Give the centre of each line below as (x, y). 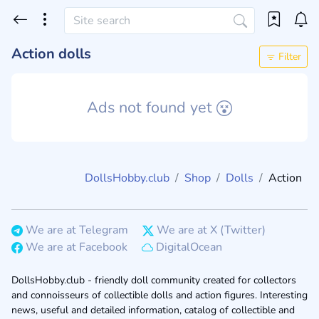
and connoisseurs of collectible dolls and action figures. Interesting (159, 296)
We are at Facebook (77, 247)
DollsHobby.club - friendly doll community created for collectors (154, 281)
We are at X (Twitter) (211, 230)
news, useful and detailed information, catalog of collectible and (153, 310)
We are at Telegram (77, 230)
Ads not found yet (152, 108)
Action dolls (51, 54)
